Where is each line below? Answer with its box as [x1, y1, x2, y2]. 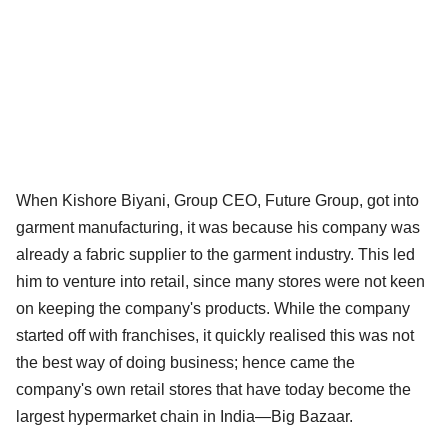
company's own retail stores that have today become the [16, 380, 411, 398]
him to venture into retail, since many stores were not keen [16, 272, 425, 290]
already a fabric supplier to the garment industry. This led [16, 245, 415, 263]
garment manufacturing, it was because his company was [16, 218, 420, 236]
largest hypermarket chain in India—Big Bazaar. [16, 407, 353, 425]
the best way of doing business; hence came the [16, 353, 355, 371]
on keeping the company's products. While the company [16, 299, 410, 317]
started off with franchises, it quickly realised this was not [16, 326, 414, 344]
